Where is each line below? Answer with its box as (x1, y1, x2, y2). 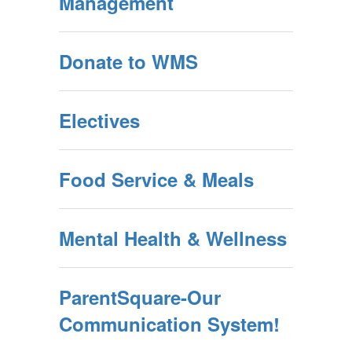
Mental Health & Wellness (59, 225, 287, 251)
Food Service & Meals (59, 166, 254, 192)
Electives (59, 107, 140, 134)
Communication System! (59, 310, 280, 337)
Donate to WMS (59, 48, 198, 75)
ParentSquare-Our (59, 284, 221, 310)
